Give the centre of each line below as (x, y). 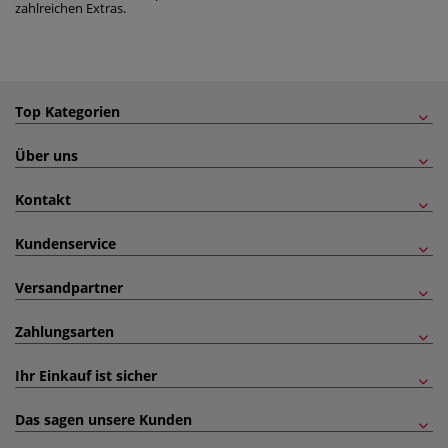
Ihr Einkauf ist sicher (86, 375)
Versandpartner (69, 287)
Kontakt (43, 199)
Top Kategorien (67, 111)
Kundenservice (65, 243)
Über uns (46, 155)
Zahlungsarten (64, 331)
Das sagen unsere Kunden (103, 419)
